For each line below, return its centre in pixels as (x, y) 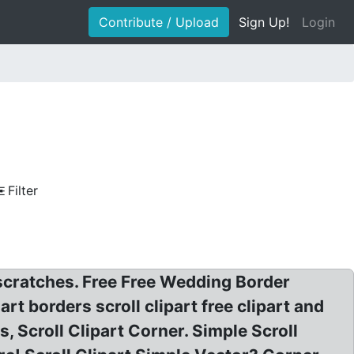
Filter (23, 190)
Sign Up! (264, 22)
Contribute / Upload (159, 22)
